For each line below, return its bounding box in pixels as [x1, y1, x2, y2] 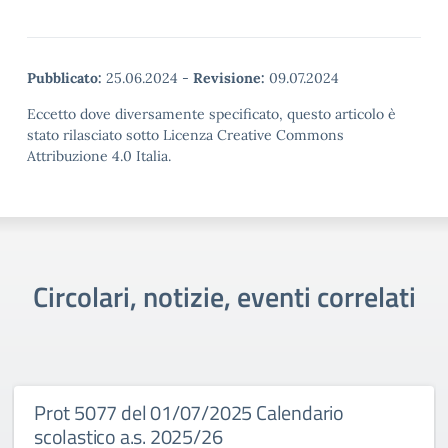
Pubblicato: [27, 69, 102, 87]
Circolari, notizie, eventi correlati [32, 275, 416, 318]
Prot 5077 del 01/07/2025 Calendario [34, 397, 344, 428]
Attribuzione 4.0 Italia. [27, 147, 171, 165]
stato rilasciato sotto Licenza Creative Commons [27, 126, 344, 144]
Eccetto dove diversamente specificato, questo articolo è [27, 105, 396, 123]
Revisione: [193, 69, 265, 87]
